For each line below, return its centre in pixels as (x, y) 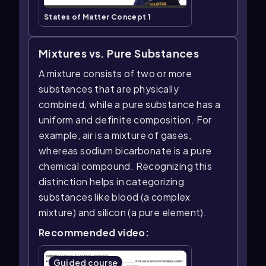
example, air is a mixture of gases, (115, 135)
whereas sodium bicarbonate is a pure (125, 151)
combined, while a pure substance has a (130, 104)
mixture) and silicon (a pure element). (123, 213)
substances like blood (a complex (115, 197)
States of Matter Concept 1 (98, 17)
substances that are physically (109, 89)
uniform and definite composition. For (125, 120)
